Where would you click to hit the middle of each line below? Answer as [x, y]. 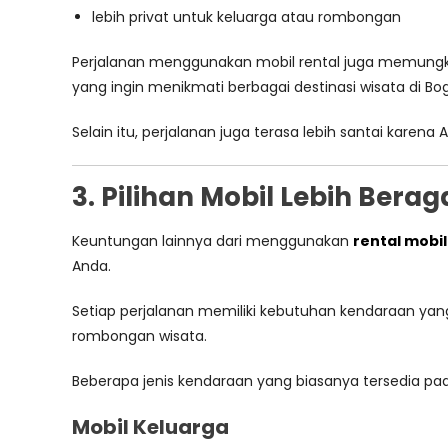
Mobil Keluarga [150, 427]
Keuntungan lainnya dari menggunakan [212, 241]
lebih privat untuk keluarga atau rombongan [246, 17]
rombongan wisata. [139, 336]
